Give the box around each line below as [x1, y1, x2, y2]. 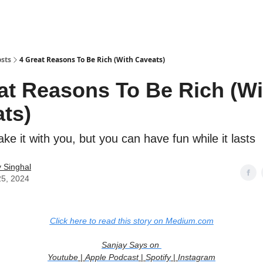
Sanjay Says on [102, 240, 159, 249]
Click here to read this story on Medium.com [49, 216, 214, 225]
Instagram [178, 252, 215, 262]
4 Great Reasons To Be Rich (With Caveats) [19, 55, 165, 65]
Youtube [48, 252, 78, 262]
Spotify [146, 252, 171, 262]
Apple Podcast [85, 252, 139, 262]
